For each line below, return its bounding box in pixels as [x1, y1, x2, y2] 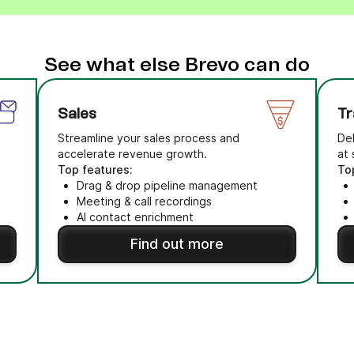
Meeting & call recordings [76, 194, 212, 208]
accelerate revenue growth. [57, 147, 207, 160]
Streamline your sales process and [57, 131, 239, 145]
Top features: [57, 163, 133, 176]
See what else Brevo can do [44, 56, 310, 75]
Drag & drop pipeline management [76, 179, 258, 192]
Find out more [130, 235, 224, 252]
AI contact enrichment [76, 210, 194, 224]
